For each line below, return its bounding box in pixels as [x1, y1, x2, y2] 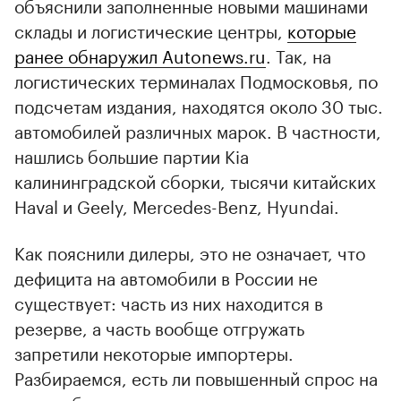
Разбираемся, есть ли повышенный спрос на [14, 363, 378, 390]
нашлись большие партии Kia [14, 141, 249, 168]
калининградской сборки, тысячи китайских [14, 166, 376, 193]
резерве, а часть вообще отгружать [14, 312, 304, 340]
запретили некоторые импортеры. [14, 337, 294, 365]
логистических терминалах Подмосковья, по [14, 65, 378, 93]
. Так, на [266, 40, 331, 68]
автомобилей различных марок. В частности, [14, 115, 381, 143]
